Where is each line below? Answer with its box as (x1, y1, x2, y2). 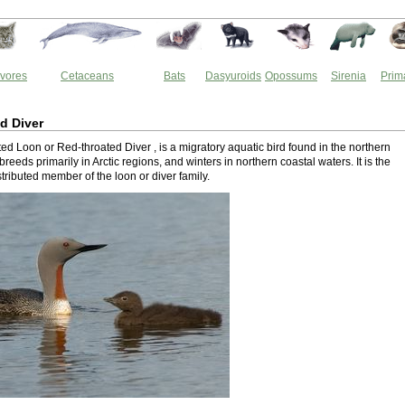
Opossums (265, 70, 317, 82)
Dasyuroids (205, 70, 261, 82)
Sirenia (331, 70, 366, 82)
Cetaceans (61, 70, 114, 82)
